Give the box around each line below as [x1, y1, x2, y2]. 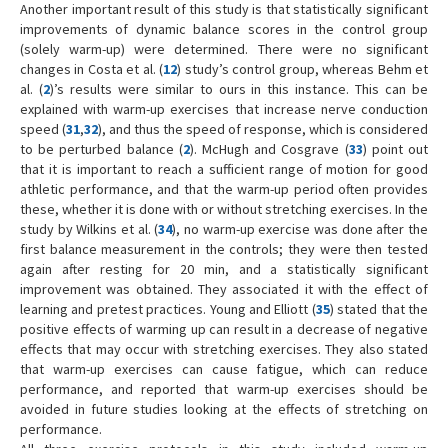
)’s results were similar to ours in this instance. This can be [49, 80, 429, 99]
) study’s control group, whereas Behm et [177, 60, 429, 79]
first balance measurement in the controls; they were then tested [20, 240, 428, 259]
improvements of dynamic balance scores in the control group [20, 20, 428, 39]
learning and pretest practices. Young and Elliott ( [20, 300, 316, 319]
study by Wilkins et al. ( [20, 220, 159, 239]
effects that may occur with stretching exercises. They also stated [20, 340, 428, 359]
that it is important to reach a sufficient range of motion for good [20, 160, 428, 179]
